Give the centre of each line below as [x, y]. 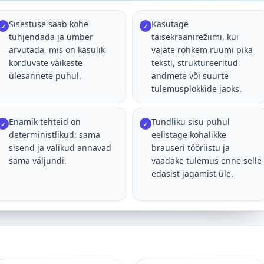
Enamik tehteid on [45, 122]
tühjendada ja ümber [51, 37]
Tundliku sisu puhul [190, 122]
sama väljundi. [38, 161]
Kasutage [170, 24]
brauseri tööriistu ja [190, 148]
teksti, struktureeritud [194, 63]
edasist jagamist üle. [192, 174]
